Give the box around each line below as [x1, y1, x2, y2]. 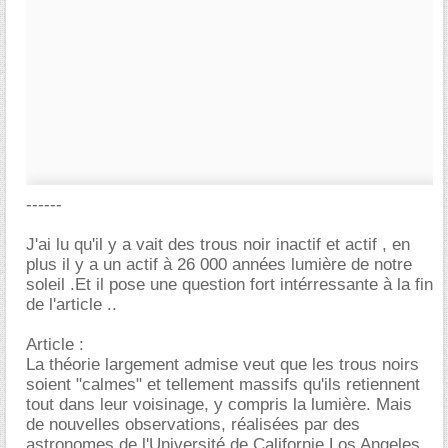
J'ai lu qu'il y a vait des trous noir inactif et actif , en [26, 235, 410, 254]
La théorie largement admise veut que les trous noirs [26, 355, 419, 374]
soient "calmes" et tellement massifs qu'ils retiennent [26, 375, 420, 394]
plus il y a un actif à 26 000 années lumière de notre [26, 255, 412, 274]
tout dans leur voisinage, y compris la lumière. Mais [26, 395, 412, 414]
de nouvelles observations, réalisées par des [26, 415, 360, 434]
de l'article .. [26, 295, 117, 314]
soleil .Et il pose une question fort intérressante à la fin [26, 275, 433, 294]
